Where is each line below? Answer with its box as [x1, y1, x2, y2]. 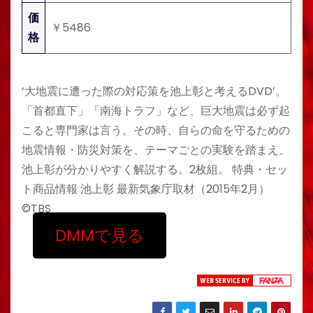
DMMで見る [54, 224, 144, 247]
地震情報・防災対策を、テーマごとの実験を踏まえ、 [22, 141, 290, 158]
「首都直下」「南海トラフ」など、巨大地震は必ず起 [22, 102, 290, 119]
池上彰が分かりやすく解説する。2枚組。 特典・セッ [22, 161, 288, 177]
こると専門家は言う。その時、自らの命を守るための [22, 122, 290, 138]
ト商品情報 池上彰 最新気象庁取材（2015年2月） [22, 180, 270, 197]
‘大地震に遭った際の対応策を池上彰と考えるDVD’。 [22, 82, 286, 99]
